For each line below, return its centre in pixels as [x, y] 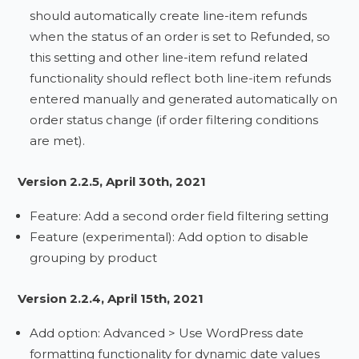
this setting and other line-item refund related [169, 57]
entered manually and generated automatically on [184, 99]
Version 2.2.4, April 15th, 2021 [111, 298]
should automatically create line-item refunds [169, 16]
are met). [58, 141]
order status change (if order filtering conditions [174, 120]
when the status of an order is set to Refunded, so [180, 36]
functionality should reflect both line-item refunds [181, 78]
